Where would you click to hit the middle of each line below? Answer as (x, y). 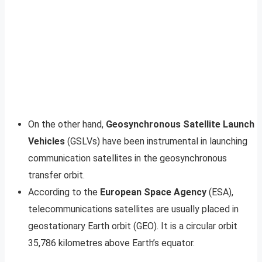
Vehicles (46, 141)
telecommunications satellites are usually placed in (133, 209)
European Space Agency (153, 192)
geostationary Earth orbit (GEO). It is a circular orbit (133, 226)
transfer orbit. (56, 175)
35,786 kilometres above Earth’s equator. (111, 243)
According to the (64, 192)
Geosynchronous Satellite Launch (180, 124)
